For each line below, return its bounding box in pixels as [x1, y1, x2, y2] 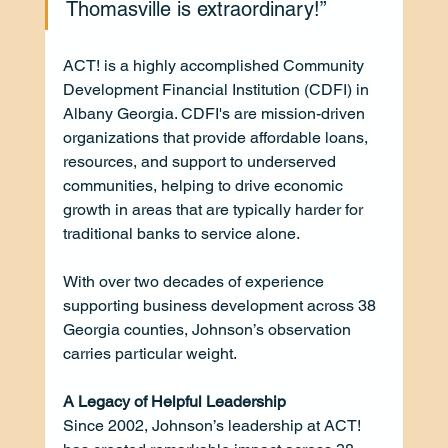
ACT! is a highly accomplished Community [62, 55, 368, 75]
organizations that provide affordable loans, [62, 127, 372, 147]
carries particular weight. [62, 343, 237, 363]
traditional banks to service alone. [62, 223, 303, 243]
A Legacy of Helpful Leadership [62, 391, 286, 411]
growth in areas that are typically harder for [62, 199, 367, 219]
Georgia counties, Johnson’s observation [62, 319, 355, 339]
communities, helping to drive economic [62, 175, 347, 195]
